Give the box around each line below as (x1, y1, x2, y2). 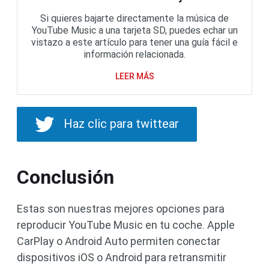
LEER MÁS (115, 71, 154, 82)
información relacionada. (83, 49, 186, 61)
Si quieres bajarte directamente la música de (40, 13, 229, 25)
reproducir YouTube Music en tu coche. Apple (17, 219, 235, 232)
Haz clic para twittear (64, 116, 179, 131)
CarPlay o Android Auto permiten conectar (17, 235, 220, 248)
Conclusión (17, 166, 114, 189)
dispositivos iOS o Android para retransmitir (17, 251, 226, 264)
